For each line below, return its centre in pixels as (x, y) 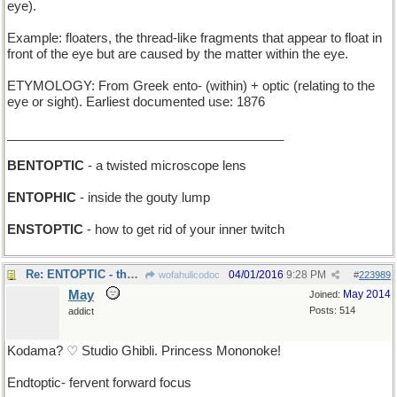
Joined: (326, 294)
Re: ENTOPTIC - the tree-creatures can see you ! (132, 274)
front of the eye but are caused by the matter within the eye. (178, 54)
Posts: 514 (332, 310)
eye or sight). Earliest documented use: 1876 (136, 102)
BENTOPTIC (46, 166)
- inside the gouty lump (143, 198)
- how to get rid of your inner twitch (184, 230)
